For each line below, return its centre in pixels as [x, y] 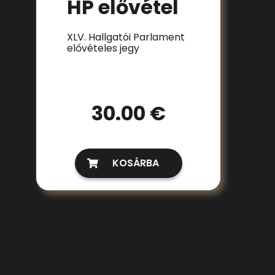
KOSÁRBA [135, 163]
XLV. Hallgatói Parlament [126, 37]
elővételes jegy [103, 48]
